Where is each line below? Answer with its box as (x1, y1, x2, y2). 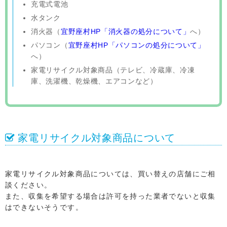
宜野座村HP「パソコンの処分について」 (68, 41, 205, 49)
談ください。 (5, 180, 52, 189)
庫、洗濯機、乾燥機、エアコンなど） (31, 77, 158, 85)
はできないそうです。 (5, 203, 83, 211)
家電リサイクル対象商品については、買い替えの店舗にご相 (5, 169, 216, 178)
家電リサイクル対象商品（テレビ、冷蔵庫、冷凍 (31, 65, 195, 74)
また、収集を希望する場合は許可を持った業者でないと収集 (5, 192, 216, 200)
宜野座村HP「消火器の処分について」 (60, 27, 191, 35)
